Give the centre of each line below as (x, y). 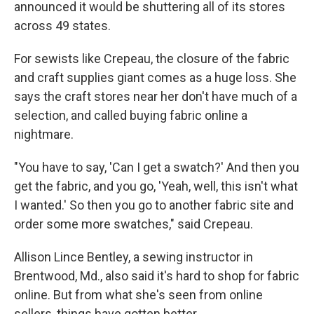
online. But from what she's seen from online (138, 295)
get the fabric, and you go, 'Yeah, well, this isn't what (156, 186)
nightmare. (44, 134)
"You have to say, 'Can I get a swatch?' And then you (157, 167)
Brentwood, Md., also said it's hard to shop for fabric (157, 276)
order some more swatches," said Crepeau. (134, 224)
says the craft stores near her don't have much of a (156, 96)
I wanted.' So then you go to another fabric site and (154, 205)
